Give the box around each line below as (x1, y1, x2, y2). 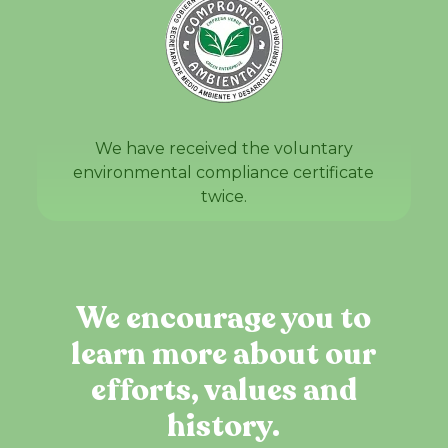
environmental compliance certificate (73, 162, 375, 182)
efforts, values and (90, 369, 357, 411)
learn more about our (71, 333, 377, 375)
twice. (200, 186, 247, 206)
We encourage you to (76, 297, 372, 339)
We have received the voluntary (94, 138, 353, 158)
